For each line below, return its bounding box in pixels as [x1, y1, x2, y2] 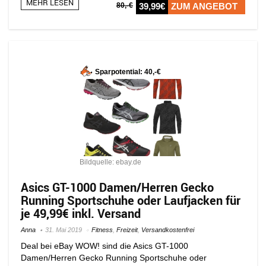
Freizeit [116, 226, 138, 233]
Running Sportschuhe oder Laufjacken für [21, 192, 240, 208]
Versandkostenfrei [141, 226, 194, 233]
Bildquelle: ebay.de [80, 157, 141, 166]
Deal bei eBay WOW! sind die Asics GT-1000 [21, 240, 188, 251]
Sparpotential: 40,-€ [95, 68, 161, 76]
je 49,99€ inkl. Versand [21, 205, 141, 221]
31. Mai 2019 [45, 226, 82, 233]
